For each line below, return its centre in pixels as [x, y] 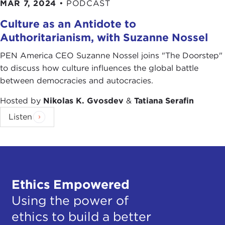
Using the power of [70, 201]
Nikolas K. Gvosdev [83, 100]
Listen [20, 117]
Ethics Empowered [70, 185]
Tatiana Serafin [164, 100]
